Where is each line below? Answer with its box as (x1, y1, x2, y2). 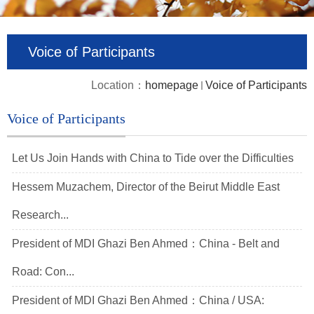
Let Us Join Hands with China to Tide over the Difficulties (12, 152, 294, 165)
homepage (145, 79, 198, 92)
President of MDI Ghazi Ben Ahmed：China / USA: (12, 294, 264, 307)
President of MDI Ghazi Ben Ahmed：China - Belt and (12, 238, 280, 250)
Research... (12, 209, 69, 221)
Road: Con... (12, 266, 74, 278)
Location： (91, 79, 145, 92)
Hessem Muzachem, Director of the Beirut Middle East (12, 181, 280, 193)
